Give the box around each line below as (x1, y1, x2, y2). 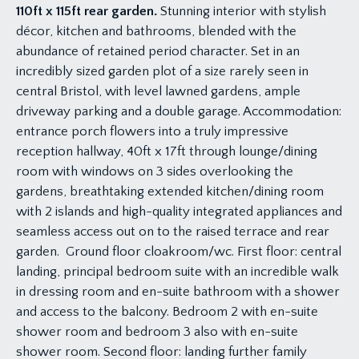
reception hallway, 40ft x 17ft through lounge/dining (16, 144, 317, 159)
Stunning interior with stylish (160, 4, 326, 19)
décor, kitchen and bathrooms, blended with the (16, 24, 296, 39)
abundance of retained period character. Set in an (16, 44, 300, 59)
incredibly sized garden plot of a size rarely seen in (16, 64, 309, 79)
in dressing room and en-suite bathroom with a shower (16, 284, 340, 300)
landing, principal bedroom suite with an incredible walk (16, 264, 339, 280)
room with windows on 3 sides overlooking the (16, 164, 293, 179)
